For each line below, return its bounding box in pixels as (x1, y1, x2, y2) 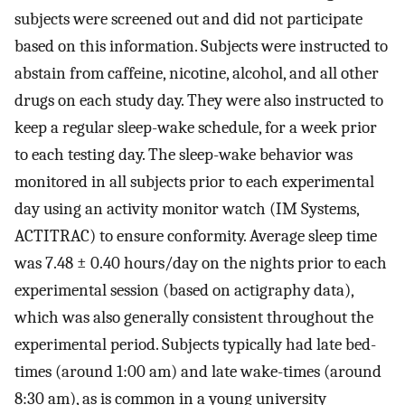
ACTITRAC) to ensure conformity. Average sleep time (14, 225, 377, 246)
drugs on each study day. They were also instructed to (14, 89, 383, 110)
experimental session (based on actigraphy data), (14, 279, 353, 300)
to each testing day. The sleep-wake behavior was (14, 144, 353, 165)
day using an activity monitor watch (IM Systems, (14, 198, 359, 219)
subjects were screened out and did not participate (14, 8, 363, 29)
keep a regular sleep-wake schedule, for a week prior (14, 117, 377, 137)
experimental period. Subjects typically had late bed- (14, 334, 376, 354)
